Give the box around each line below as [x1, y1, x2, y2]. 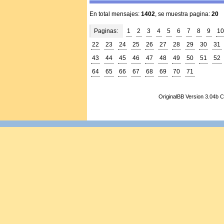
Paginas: [94, 27, 118, 34]
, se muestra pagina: [155, 10, 211, 17]
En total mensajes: [89, 10, 141, 17]
